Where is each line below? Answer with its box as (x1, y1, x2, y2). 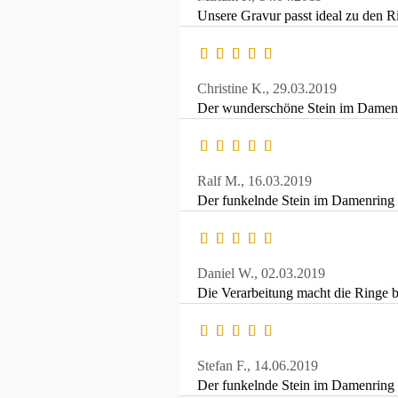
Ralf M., (197, 173, 248, 189)
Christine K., (197, 81, 273, 97)
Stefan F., (197, 358, 254, 374)
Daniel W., (197, 266, 261, 282)
